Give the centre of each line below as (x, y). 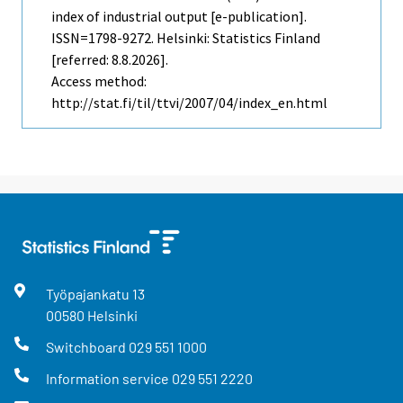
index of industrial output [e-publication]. (179, 16)
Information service (108, 379)
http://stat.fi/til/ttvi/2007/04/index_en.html (189, 102)
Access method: (99, 81)
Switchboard (87, 347)
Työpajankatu (89, 293)
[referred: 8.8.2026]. (110, 59)
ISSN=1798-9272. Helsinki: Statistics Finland (186, 37)
